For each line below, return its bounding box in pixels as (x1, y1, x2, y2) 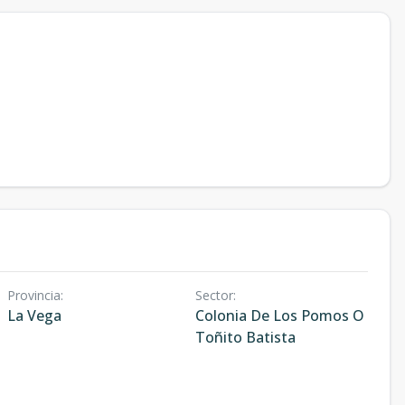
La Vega (7, 306, 61, 326)
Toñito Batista (194, 327, 296, 348)
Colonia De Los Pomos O (194, 306, 364, 326)
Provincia (7, 287, 61, 305)
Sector (194, 287, 233, 305)
